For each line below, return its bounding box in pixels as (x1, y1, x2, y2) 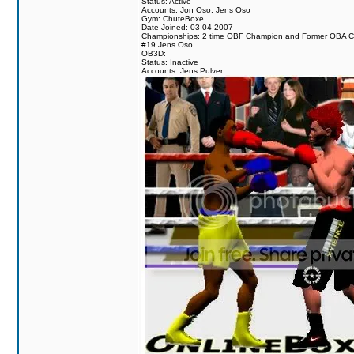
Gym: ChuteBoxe (141, 14, 204, 23)
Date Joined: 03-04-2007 (141, 23, 233, 32)
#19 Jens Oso (141, 40, 193, 49)
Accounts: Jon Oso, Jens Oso (141, 6, 250, 14)
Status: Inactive (141, 58, 198, 66)
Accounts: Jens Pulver (141, 66, 223, 75)
